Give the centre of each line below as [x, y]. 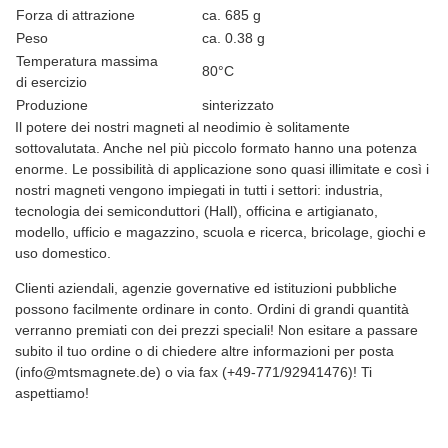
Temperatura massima [87, 61]
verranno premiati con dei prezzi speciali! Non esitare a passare [216, 330]
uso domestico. [63, 253]
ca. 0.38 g [233, 38]
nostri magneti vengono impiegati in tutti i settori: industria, [199, 190]
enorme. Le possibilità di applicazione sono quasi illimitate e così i [222, 169]
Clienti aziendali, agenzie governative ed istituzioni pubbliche [206, 288]
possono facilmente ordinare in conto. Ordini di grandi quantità [212, 309]
